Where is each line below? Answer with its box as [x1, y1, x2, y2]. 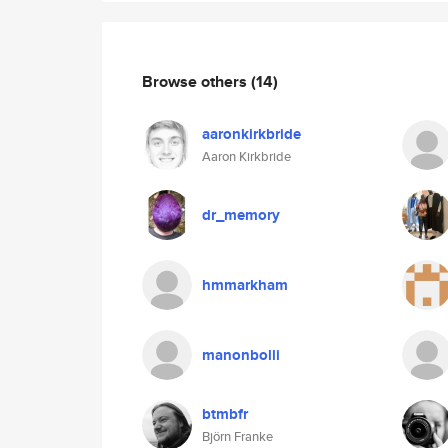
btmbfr [202, 403, 248, 425]
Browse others [142, 69, 251, 93]
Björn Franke [202, 427, 273, 446]
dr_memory [202, 204, 280, 226]
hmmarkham [202, 274, 288, 296]
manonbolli [202, 344, 280, 366]
